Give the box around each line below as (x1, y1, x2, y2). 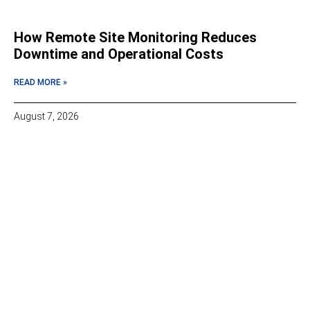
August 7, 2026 (14, 111, 79, 122)
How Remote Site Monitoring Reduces (14, 29, 257, 46)
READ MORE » (14, 77, 67, 88)
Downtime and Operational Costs (14, 46, 224, 63)
